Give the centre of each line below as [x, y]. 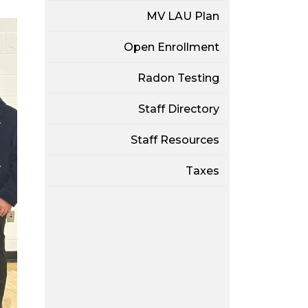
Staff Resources [175, 140]
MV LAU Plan [183, 16]
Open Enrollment [171, 47]
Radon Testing [178, 78]
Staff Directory [178, 109]
